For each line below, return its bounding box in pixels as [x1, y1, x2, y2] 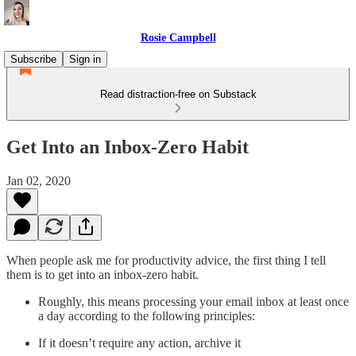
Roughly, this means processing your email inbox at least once [38, 294, 349, 308]
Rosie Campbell [140, 32, 216, 44]
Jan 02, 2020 [6, 173, 71, 188]
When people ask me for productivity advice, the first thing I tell [6, 253, 326, 267]
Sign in [69, 53, 101, 65]
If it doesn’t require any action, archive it [38, 335, 241, 350]
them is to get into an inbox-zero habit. [6, 267, 199, 281]
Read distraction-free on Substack [99, 88, 257, 100]
